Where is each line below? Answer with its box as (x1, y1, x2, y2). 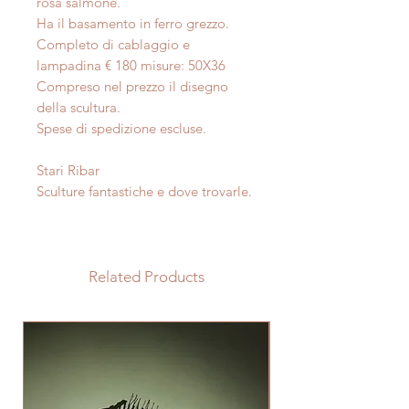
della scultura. (37, 99, 121, 117)
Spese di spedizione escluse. (37, 120, 206, 138)
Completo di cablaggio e (37, 36, 190, 54)
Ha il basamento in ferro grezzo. (37, 15, 229, 33)
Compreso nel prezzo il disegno (37, 78, 228, 96)
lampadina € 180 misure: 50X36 (37, 57, 225, 75)
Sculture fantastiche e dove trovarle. (37, 183, 252, 201)
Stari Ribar (37, 162, 100, 180)
